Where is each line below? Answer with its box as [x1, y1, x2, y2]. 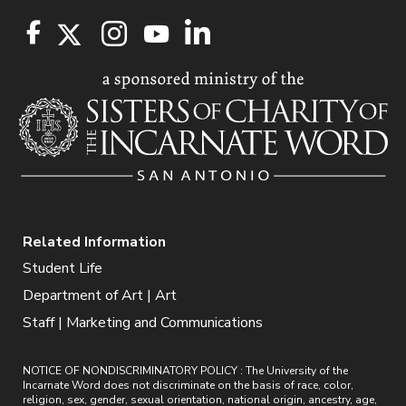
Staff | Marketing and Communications [23, 313, 263, 333]
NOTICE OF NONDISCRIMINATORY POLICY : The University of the [23, 363, 348, 379]
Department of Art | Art [23, 285, 177, 306]
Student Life [23, 258, 102, 279]
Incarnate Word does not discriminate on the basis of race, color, [23, 378, 353, 393]
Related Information [23, 232, 166, 253]
